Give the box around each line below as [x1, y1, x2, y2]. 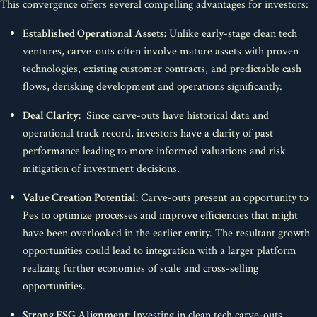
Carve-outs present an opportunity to [138, 190, 309, 205]
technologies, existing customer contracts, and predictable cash [23, 62, 301, 76]
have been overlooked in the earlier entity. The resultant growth [23, 226, 310, 241]
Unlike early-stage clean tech [166, 26, 297, 41]
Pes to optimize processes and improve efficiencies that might [23, 208, 298, 223]
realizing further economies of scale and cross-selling [23, 261, 258, 276]
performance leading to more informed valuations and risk [23, 144, 286, 158]
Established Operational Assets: [23, 26, 166, 41]
